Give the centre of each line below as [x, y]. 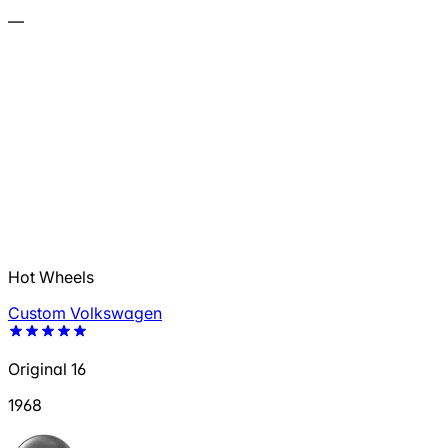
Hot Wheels [51, 277]
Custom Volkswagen [85, 313]
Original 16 [47, 369]
